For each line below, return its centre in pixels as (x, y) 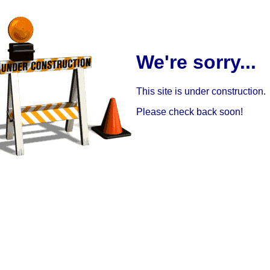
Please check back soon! (190, 112)
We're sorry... (196, 62)
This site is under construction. (201, 92)
